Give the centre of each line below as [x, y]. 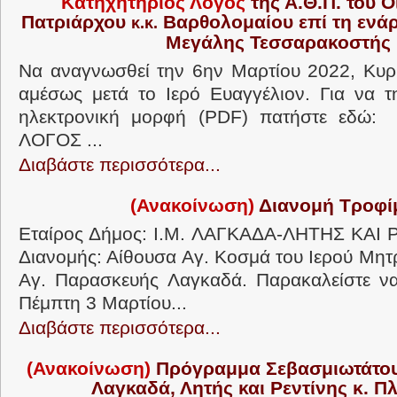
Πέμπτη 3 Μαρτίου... [103, 303]
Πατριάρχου [76, 22]
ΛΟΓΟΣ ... [61, 140]
